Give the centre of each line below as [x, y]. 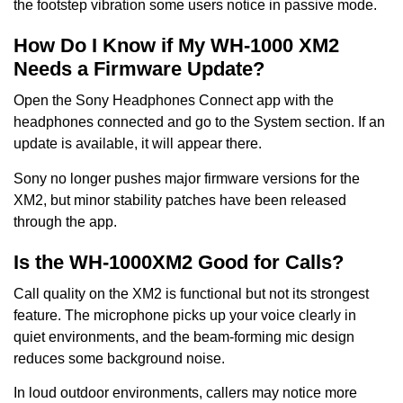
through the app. [65, 221]
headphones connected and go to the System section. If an [199, 122]
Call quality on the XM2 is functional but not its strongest [191, 293]
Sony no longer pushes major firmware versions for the [187, 178]
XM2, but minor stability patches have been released [180, 200]
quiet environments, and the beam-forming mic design [184, 336]
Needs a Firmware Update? [139, 69]
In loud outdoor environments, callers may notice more [185, 393]
